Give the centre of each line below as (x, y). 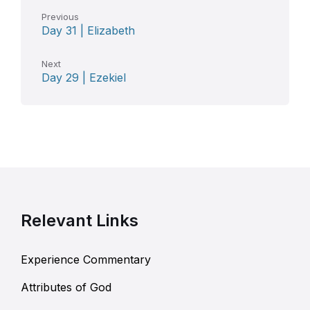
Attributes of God (66, 288)
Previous (60, 17)
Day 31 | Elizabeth (88, 31)
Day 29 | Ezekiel (84, 78)
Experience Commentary (86, 260)
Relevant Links (80, 221)
